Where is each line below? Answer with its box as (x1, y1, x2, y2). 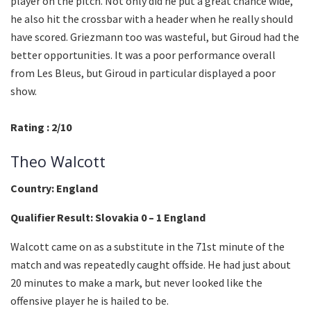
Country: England (10, 181, 98, 196)
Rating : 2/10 (10, 120, 72, 134)
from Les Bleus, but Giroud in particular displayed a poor (10, 66, 276, 80)
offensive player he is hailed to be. (10, 294, 169, 308)
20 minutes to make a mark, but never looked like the (10, 276, 262, 290)
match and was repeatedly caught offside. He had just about (10, 258, 291, 272)
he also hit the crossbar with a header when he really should (10, 12, 293, 26)
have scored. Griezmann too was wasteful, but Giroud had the (10, 30, 299, 44)
